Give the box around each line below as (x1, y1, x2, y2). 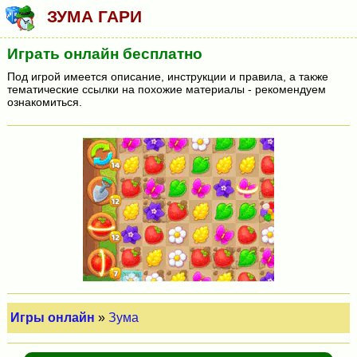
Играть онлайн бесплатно (6, 45, 202, 62)
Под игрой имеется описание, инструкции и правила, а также (6, 69, 328, 83)
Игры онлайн (10, 311, 96, 325)
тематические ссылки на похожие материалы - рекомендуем (6, 82, 326, 96)
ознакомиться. (6, 95, 82, 108)
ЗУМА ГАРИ (47, 7, 143, 26)
